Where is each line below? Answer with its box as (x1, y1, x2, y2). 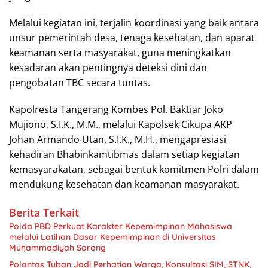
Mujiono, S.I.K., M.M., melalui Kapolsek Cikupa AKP (9, 118, 232, 131)
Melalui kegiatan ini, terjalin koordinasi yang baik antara (9, 16, 259, 29)
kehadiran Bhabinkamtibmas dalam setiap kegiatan (9, 148, 240, 161)
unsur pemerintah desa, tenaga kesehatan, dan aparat (9, 31, 255, 44)
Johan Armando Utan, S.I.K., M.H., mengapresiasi (9, 133, 226, 146)
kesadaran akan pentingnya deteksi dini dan (9, 61, 207, 74)
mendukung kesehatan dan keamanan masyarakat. (9, 178, 239, 191)
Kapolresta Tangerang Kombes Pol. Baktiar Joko (9, 103, 223, 116)
